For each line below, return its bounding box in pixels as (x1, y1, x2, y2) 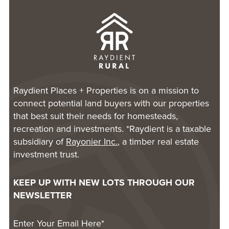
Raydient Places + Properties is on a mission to (13, 84, 199, 98)
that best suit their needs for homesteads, (13, 109, 178, 123)
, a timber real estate (118, 135, 199, 149)
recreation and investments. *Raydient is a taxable (13, 122, 212, 136)
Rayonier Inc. (66, 135, 118, 149)
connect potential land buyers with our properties (13, 97, 210, 110)
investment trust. (13, 148, 80, 162)
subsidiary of (13, 135, 66, 149)
